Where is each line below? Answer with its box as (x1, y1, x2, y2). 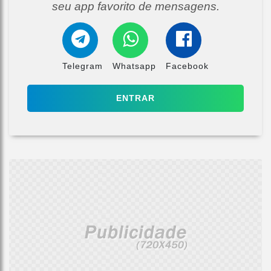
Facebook (166, 60, 209, 71)
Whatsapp (113, 60, 156, 71)
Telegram (62, 60, 103, 71)
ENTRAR (116, 93, 155, 103)
